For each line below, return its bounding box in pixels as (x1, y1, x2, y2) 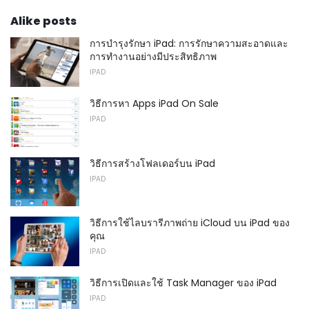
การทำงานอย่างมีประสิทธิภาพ (90, 50, 217, 64)
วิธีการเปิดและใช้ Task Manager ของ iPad (90, 275, 277, 290)
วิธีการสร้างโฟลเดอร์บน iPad (90, 156, 215, 170)
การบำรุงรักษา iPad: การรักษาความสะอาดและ (90, 37, 288, 51)
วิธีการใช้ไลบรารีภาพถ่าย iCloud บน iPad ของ (90, 216, 290, 230)
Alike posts (10, 13, 77, 30)
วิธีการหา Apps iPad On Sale (90, 97, 219, 110)
